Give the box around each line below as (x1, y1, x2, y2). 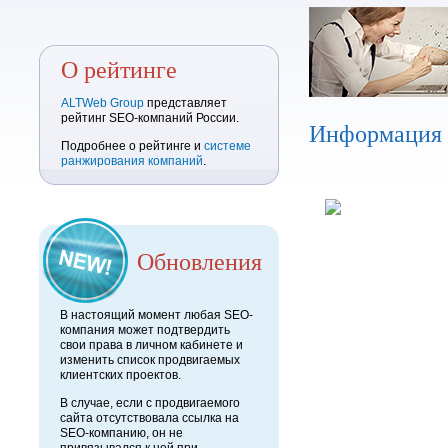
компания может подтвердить (60, 323, 230, 337)
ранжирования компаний (61, 154, 203, 168)
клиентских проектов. (60, 368, 181, 382)
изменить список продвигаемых (60, 353, 240, 367)
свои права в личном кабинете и (60, 338, 243, 352)
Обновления (137, 245, 262, 277)
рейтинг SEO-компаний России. (61, 111, 239, 125)
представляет (144, 96, 227, 110)
